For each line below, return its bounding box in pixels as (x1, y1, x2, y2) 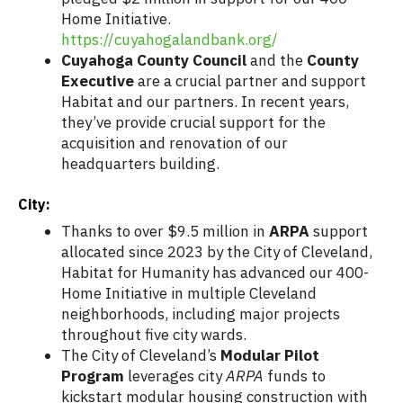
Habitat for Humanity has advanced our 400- (61, 263, 369, 283)
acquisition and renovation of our (61, 133, 288, 154)
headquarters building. (61, 154, 219, 175)
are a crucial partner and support (134, 71, 366, 92)
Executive (61, 71, 134, 92)
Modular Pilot (220, 345, 319, 366)
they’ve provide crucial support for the (61, 112, 326, 133)
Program (61, 366, 124, 387)
